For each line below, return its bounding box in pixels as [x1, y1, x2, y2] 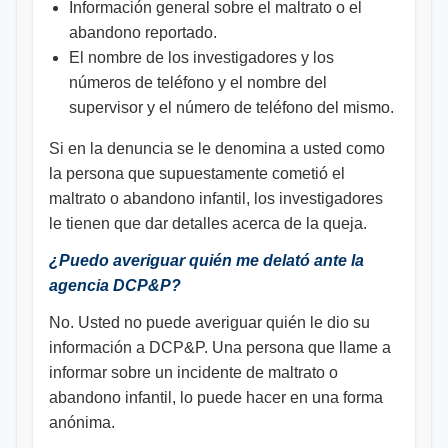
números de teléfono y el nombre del [69, 74, 327, 91]
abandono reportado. [69, 24, 217, 41]
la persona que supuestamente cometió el [49, 165, 345, 182]
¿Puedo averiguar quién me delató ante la [49, 252, 364, 269]
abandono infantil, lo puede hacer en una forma [49, 389, 383, 406]
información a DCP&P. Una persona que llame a [49, 339, 391, 356]
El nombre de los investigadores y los [69, 49, 334, 66]
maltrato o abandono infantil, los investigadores [49, 190, 383, 207]
